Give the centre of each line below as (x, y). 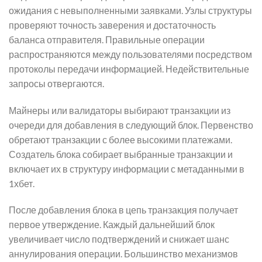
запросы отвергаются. (56, 83)
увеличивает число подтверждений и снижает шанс (119, 239)
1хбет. (22, 183)
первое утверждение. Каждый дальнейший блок (112, 225)
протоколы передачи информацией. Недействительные (129, 68)
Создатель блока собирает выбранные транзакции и (121, 154)
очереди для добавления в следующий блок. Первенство (131, 125)
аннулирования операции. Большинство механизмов (123, 254)
